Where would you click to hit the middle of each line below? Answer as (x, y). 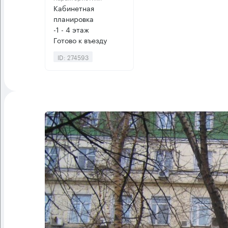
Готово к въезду (80, 40)
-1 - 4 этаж (71, 29)
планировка (74, 19)
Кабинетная (74, 8)
